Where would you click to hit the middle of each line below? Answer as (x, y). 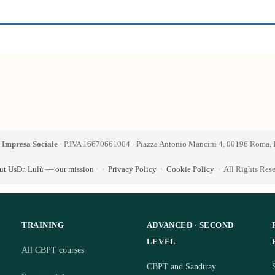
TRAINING (43, 225)
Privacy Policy (132, 169)
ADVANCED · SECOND (190, 225)
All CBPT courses (53, 250)
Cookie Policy (190, 169)
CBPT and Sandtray (181, 266)
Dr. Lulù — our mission (55, 169)
